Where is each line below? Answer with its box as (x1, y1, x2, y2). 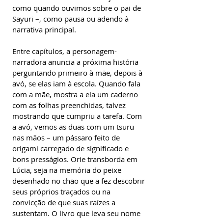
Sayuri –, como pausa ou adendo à (12, 14, 129, 24)
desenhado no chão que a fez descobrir (12, 176, 145, 186)
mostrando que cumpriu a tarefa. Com (12, 111, 142, 121)
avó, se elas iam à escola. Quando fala (12, 79, 140, 88)
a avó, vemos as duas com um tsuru (12, 122, 134, 132)
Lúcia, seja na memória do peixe (12, 165, 121, 175)
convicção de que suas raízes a (12, 197, 115, 207)
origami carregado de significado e (12, 143, 129, 153)
